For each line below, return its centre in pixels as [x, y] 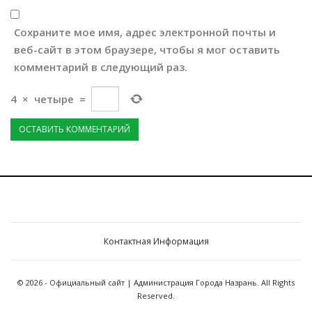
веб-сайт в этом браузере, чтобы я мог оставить [147, 50]
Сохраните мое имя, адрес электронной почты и [145, 32]
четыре [54, 99]
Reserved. [156, 296]
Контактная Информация [156, 242]
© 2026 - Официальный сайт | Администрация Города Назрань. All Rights [156, 283]
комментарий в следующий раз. [101, 67]
